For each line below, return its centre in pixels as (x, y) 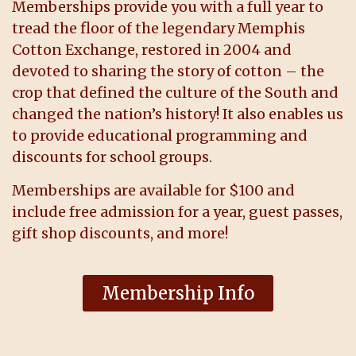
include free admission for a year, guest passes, (177, 211)
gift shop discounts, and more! (120, 233)
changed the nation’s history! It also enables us (178, 114)
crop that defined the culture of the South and (175, 93)
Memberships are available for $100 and (153, 190)
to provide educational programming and (160, 136)
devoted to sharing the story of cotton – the (168, 72)
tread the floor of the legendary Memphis (159, 29)
